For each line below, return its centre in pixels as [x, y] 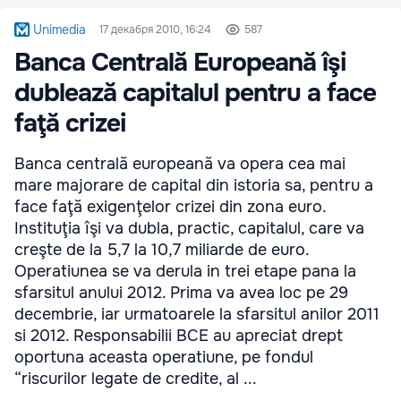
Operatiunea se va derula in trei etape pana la [185, 271]
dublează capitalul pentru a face [195, 93]
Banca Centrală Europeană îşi [180, 63]
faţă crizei [70, 124]
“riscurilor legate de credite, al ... [136, 379]
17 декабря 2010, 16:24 [156, 30]
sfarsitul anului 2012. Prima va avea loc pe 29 [181, 293]
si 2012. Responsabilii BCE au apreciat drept [179, 336]
